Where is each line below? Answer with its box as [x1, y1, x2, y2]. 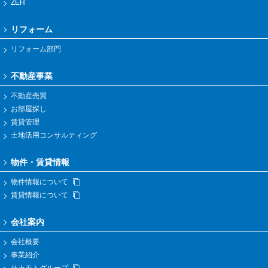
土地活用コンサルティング [11, 131, 97, 140]
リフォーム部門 [11, 45, 61, 54]
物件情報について [11, 178, 68, 187]
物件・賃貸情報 [11, 157, 69, 167]
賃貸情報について [11, 191, 68, 200]
